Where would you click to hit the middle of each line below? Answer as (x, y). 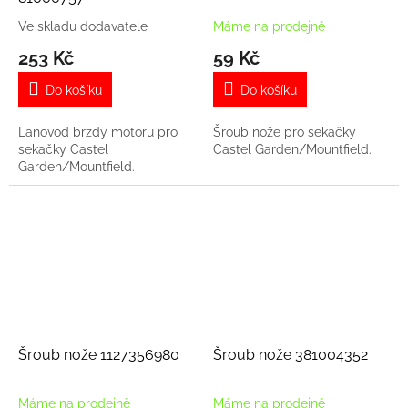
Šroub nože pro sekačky (285, 132)
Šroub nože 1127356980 (99, 354)
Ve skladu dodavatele (83, 26)
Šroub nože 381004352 (291, 354)
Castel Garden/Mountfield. (292, 149)
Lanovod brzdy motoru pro (98, 132)
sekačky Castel (63, 149)
